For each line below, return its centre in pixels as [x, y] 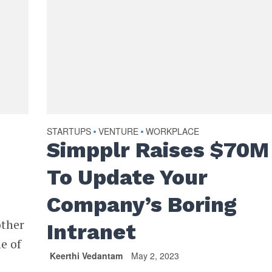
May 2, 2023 [155, 256]
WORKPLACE [173, 131]
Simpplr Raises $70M [158, 150]
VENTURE [119, 131]
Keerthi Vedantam [87, 256]
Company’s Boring [142, 205]
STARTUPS [69, 131]
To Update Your [127, 178]
